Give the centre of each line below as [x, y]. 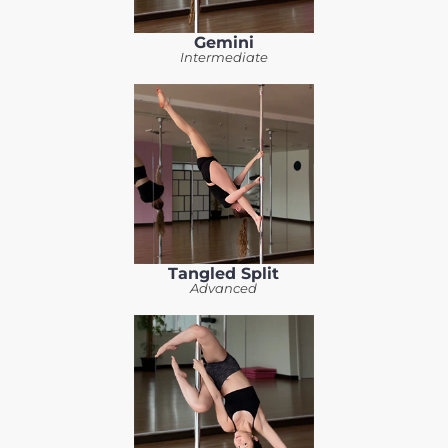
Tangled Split [224, 273]
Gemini [223, 42]
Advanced [224, 288]
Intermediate [223, 57]
